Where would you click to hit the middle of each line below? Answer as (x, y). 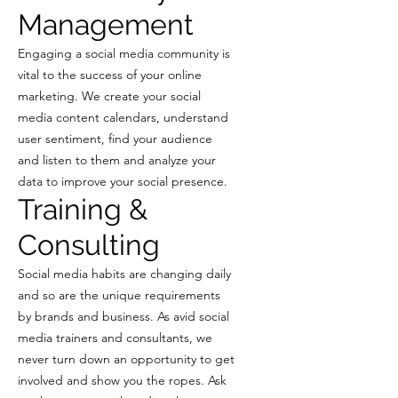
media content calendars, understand (123, 117)
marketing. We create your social (109, 96)
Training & (83, 209)
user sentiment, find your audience (115, 139)
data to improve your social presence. (123, 181)
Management (106, 24)
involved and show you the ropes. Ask (122, 380)
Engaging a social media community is (124, 53)
